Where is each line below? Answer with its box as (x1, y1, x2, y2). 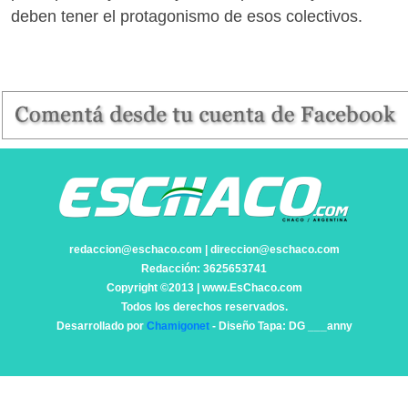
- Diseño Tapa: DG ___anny (209, 319, 352, 332)
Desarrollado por (56, 319, 147, 332)
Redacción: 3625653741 (141, 261, 267, 275)
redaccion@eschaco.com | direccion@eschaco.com (68, 242, 340, 256)
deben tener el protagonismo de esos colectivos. (11, 6, 362, 25)
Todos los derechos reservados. (120, 300, 288, 313)
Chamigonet (146, 319, 209, 332)
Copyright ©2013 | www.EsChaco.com (106, 280, 302, 294)
